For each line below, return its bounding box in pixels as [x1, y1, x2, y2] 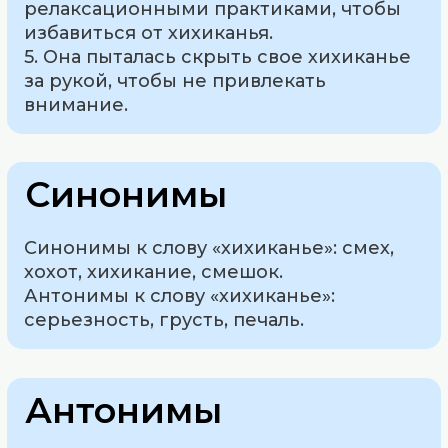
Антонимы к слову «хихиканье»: [24, 285, 336, 308]
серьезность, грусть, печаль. [24, 309, 305, 332]
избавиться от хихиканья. [24, 21, 274, 44]
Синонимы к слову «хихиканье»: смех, [24, 237, 395, 260]
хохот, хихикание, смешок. [24, 261, 284, 284]
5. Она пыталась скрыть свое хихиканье [24, 45, 412, 68]
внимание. [24, 93, 129, 116]
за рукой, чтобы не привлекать [24, 69, 327, 92]
